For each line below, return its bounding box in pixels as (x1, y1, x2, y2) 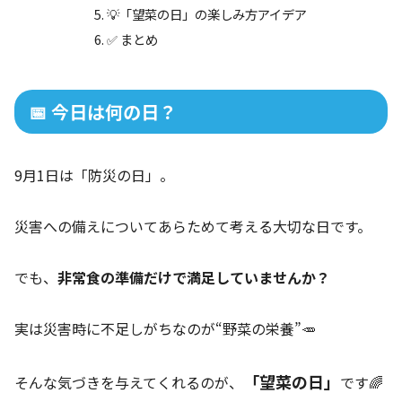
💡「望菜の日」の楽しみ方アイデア (107, 4, 308, 24)
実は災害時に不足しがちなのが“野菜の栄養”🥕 (14, 317, 316, 339)
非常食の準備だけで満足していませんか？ (57, 267, 330, 289)
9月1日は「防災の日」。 (14, 164, 174, 187)
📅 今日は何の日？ (29, 99, 177, 126)
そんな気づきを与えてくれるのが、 (14, 371, 243, 393)
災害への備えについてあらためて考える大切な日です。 (14, 215, 371, 238)
